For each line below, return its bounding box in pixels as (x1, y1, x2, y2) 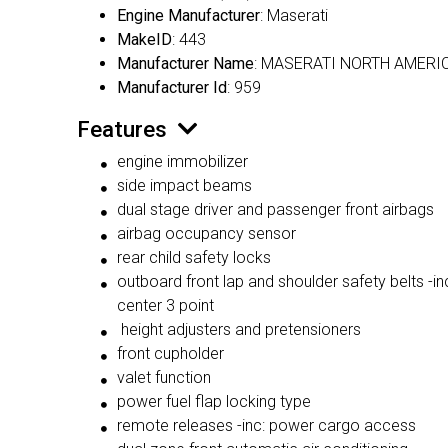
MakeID (117, 30, 172, 50)
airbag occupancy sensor (117, 224, 296, 244)
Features (77, 116, 167, 143)
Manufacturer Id (117, 78, 227, 98)
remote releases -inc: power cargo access (117, 416, 416, 436)
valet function (117, 368, 211, 388)
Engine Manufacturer (117, 6, 260, 26)
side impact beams (117, 176, 252, 196)
